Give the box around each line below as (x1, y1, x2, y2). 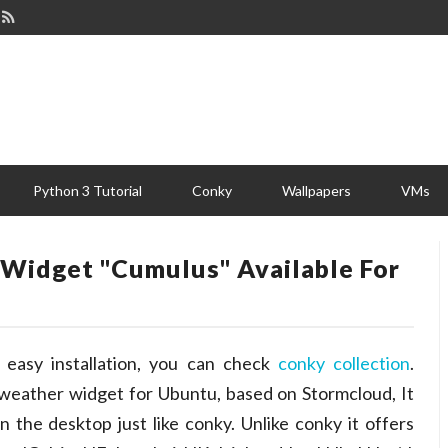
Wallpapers (282, 182, 351, 199)
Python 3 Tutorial (33, 182, 142, 199)
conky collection (277, 352, 411, 374)
